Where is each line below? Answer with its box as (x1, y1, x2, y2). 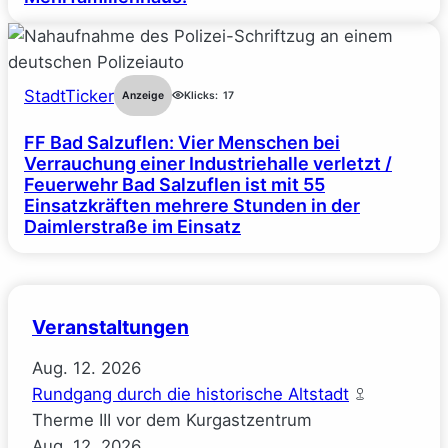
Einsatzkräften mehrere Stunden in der (24, 195, 360, 217)
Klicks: (184, 88, 218, 102)
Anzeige (122, 88, 164, 102)
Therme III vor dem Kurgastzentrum (32, 410, 312, 431)
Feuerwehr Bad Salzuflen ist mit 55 (24, 174, 325, 196)
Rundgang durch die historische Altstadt (32, 384, 349, 405)
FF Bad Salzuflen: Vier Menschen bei (24, 132, 340, 154)
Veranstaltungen (32, 315, 189, 340)
